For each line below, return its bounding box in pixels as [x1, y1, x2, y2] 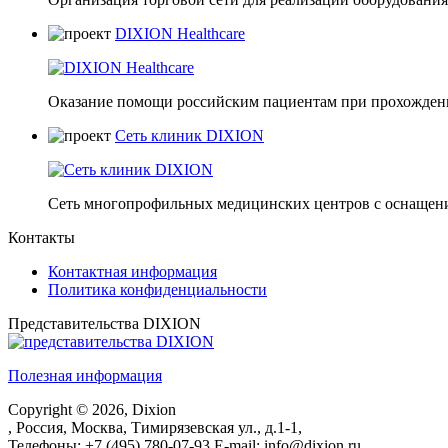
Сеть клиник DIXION [115, 126, 264, 144]
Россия [16, 418, 63, 436]
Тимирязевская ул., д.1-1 [131, 418, 298, 436]
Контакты [8, 228, 75, 246]
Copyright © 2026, [8, 400, 132, 418]
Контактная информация [48, 262, 217, 280]
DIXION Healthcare [115, 24, 245, 42]
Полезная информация [8, 366, 162, 384]
